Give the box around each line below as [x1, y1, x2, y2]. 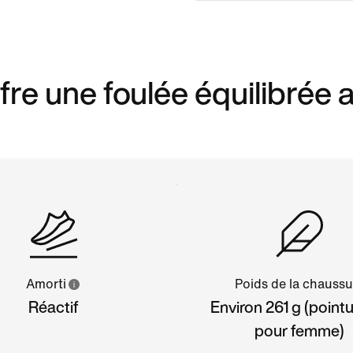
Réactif [28, 295, 79, 318]
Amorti [26, 277, 67, 291]
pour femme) [255, 318, 345, 342]
